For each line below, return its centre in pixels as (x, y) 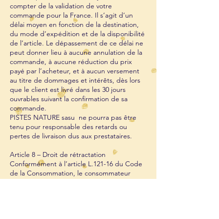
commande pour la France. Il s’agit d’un (71, 15)
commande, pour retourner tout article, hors (78, 201)
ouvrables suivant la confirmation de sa (69, 99)
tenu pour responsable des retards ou (68, 127)
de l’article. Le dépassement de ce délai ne (77, 43)
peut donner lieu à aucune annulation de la (76, 52)
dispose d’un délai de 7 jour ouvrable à (70, 182)
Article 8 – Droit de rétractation (58, 154)
